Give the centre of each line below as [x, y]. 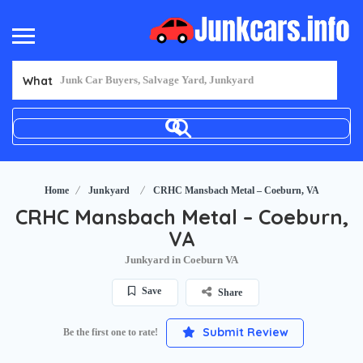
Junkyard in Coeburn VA [181, 259]
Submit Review [243, 332]
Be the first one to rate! [111, 332]
